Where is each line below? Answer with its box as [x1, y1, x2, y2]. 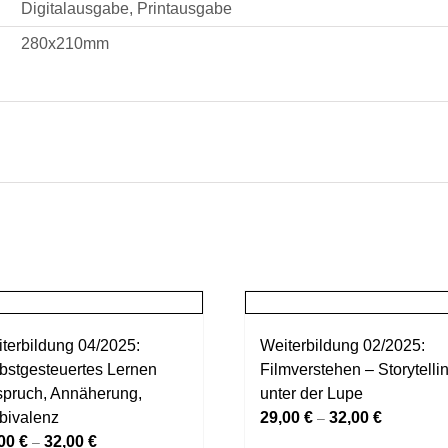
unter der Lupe [260, 384, 363, 402]
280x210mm [21, 35, 109, 52]
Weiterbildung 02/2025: [260, 336, 425, 354]
